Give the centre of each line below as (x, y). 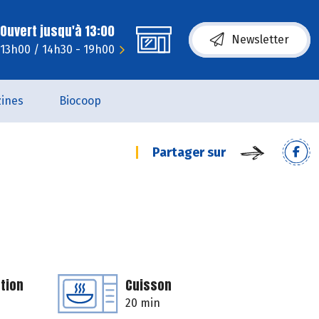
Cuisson (148, 285)
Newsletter (260, 40)
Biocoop (80, 101)
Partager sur (189, 152)
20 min (143, 303)
